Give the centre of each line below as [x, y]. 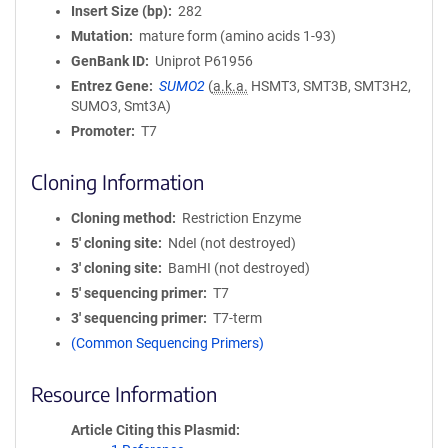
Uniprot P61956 [203, 61]
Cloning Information [117, 181]
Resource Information [124, 393]
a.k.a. [230, 86]
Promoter [101, 131]
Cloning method [121, 218]
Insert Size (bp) [119, 11]
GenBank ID [108, 61]
